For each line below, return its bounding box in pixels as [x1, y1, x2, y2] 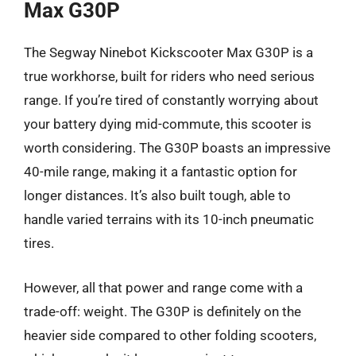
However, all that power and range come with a [24, 279, 303, 296]
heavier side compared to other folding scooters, [24, 327, 316, 343]
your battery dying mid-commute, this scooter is [24, 116, 311, 132]
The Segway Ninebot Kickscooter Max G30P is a [24, 44, 313, 60]
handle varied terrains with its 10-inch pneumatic [24, 211, 314, 227]
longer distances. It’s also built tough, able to [24, 188, 291, 203]
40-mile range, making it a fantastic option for [24, 164, 297, 180]
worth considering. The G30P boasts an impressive [24, 140, 331, 156]
